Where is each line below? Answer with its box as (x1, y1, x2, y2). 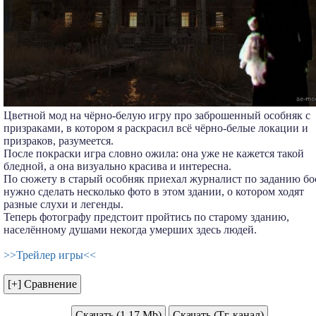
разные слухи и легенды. (4, 197, 123, 210)
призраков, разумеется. (4, 134, 114, 147)
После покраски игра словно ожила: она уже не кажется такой (4, 147, 304, 159)
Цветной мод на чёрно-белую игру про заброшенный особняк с (4, 109, 310, 121)
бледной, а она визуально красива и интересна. (4, 159, 231, 172)
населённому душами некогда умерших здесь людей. (4, 223, 257, 236)
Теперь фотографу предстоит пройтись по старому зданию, (4, 210, 289, 223)
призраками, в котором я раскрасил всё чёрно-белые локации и (4, 121, 308, 134)
